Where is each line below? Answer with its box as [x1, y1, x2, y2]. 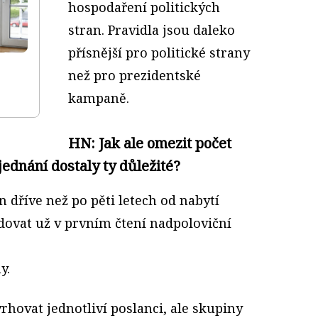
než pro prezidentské [68, 66, 201, 84]
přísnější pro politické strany [68, 43, 250, 61]
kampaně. [68, 89, 129, 106]
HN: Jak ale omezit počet [68, 133, 231, 153]
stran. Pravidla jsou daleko [68, 21, 235, 38]
